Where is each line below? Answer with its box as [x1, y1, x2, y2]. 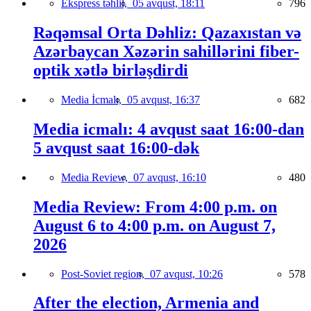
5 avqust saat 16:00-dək [33, 138, 199, 157]
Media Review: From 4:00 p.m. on [33, 197, 277, 216]
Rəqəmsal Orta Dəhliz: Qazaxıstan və [33, 24, 301, 42]
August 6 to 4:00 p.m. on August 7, [33, 216, 276, 235]
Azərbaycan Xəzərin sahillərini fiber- [33, 42, 299, 60]
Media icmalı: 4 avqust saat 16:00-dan [33, 119, 304, 138]
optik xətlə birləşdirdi [33, 61, 188, 79]
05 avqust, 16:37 [127, 93, 200, 106]
